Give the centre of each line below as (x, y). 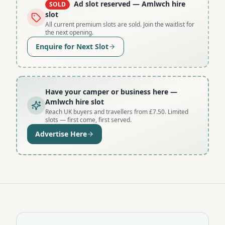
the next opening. (69, 32)
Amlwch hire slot (75, 101)
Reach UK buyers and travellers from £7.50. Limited (117, 111)
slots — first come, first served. (88, 120)
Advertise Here (61, 134)
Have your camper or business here (107, 91)
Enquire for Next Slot (72, 46)
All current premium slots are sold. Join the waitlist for (120, 24)
